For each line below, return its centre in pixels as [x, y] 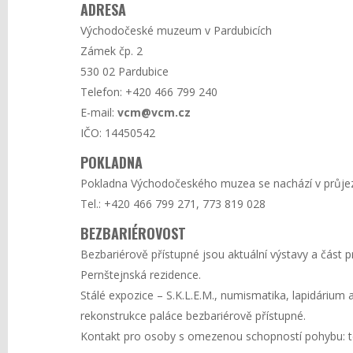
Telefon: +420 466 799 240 [149, 92]
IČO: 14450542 [118, 133]
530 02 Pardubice [124, 71]
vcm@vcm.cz [154, 112]
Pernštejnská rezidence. [141, 275]
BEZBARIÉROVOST [133, 233]
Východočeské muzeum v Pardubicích [176, 30]
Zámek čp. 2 [111, 51]
